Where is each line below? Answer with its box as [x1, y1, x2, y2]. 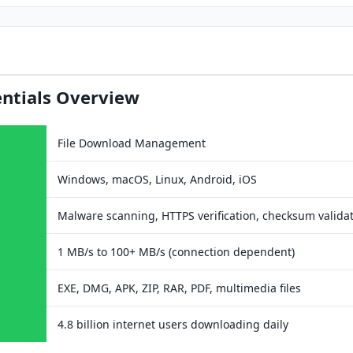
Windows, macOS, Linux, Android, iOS [58, 172, 257, 187]
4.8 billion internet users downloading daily [58, 317, 288, 332]
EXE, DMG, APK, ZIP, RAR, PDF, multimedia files [58, 281, 301, 295]
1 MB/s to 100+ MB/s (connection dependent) [58, 244, 295, 259]
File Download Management [58, 136, 206, 150]
